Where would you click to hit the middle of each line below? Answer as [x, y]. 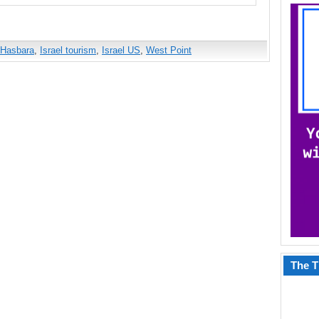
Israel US [121, 50]
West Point [169, 50]
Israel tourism [68, 50]
